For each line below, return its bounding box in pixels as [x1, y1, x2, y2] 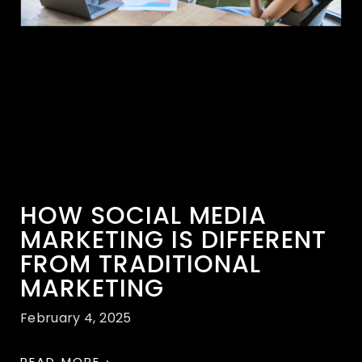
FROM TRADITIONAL [20, 247, 261, 282]
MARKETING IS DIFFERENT [20, 223, 326, 258]
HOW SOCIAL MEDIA [20, 199, 267, 234]
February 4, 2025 [20, 309, 132, 328]
